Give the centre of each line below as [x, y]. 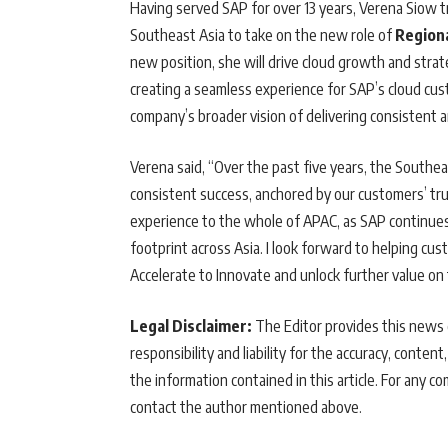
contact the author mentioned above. [246, 407]
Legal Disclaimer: [191, 326]
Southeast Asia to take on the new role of [262, 35]
